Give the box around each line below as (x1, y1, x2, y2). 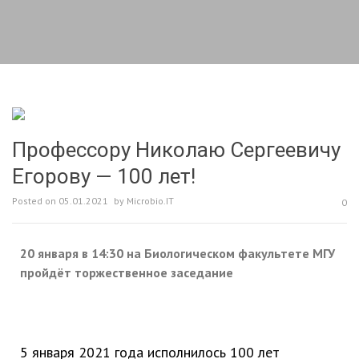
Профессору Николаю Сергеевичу (12, 138, 341, 162)
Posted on (12, 195, 58, 207)
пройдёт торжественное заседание (20, 264, 233, 280)
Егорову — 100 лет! (12, 164, 196, 188)
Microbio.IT (127, 195, 174, 207)
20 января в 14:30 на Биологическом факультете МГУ (20, 245, 335, 261)
